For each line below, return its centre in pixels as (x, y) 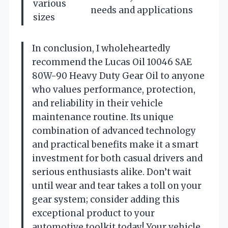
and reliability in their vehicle (97, 103)
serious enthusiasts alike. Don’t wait (112, 172)
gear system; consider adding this (106, 199)
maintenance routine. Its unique (103, 117)
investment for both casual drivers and (117, 158)
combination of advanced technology (114, 131)
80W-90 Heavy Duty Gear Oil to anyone (118, 76)
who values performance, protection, (114, 89)
